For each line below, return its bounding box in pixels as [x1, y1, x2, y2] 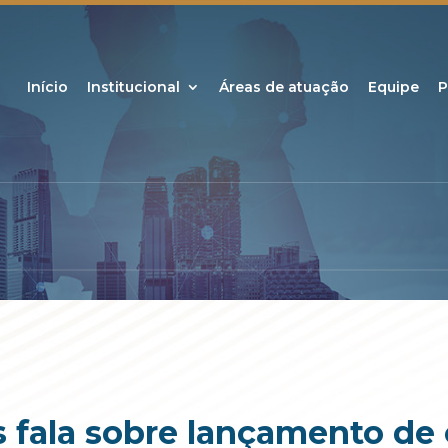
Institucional [87, 78, 180, 96]
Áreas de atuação [219, 78, 349, 96]
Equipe [368, 78, 419, 96]
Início [27, 78, 68, 96]
